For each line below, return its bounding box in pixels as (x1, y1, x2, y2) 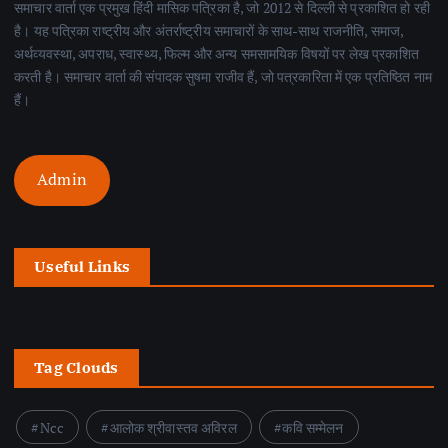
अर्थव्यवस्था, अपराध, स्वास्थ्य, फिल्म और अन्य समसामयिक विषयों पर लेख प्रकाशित (14, 43, 419, 63)
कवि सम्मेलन (282, 418, 344, 438)
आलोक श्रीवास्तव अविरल (109, 418, 237, 438)
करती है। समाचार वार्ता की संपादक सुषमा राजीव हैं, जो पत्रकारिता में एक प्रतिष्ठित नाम (14, 66, 432, 86)
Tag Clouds (34, 358, 119, 378)
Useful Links (34, 257, 131, 277)
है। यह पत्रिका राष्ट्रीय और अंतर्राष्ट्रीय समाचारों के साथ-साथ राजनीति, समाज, (14, 20, 404, 40)
